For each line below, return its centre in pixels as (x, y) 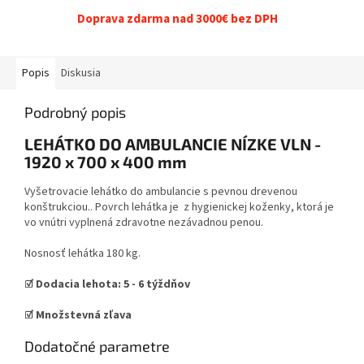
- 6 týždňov (161, 284)
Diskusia (81, 74)
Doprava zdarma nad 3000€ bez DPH (178, 19)
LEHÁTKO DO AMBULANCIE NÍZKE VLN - (173, 144)
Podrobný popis (75, 113)
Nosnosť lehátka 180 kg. (82, 253)
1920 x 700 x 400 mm (106, 162)
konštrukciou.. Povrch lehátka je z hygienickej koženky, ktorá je (180, 207)
